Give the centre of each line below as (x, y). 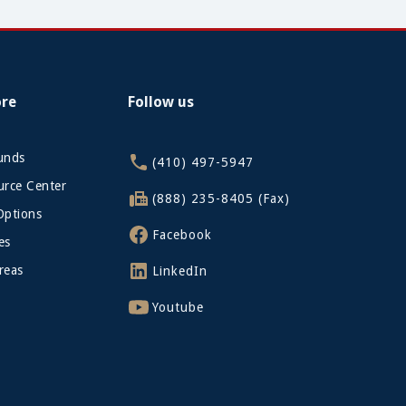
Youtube (178, 307)
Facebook (182, 234)
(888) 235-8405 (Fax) (221, 198)
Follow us (161, 102)
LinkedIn (179, 271)
